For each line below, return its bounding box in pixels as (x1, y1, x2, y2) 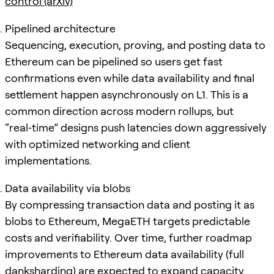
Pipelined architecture (5, 21, 116, 35)
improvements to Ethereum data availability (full (5, 247, 244, 261)
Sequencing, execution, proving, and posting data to (5, 38, 265, 51)
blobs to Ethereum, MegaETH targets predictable (5, 214, 250, 228)
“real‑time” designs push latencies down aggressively (5, 120, 267, 134)
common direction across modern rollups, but (5, 104, 234, 117)
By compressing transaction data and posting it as (5, 198, 254, 211)
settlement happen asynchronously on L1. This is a (5, 87, 248, 101)
